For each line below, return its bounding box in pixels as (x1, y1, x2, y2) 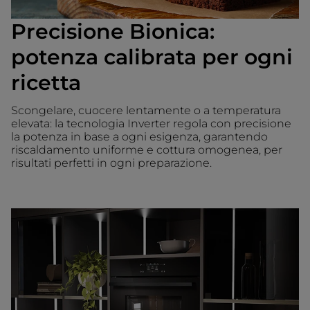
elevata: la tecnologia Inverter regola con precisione (11, 116, 291, 130)
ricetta (11, 69, 81, 95)
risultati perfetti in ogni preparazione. (11, 156, 212, 170)
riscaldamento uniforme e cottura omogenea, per (11, 143, 282, 156)
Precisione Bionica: (11, 18, 215, 44)
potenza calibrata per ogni (11, 44, 293, 70)
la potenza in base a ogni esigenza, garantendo (11, 129, 268, 143)
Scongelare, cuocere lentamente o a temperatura (11, 103, 281, 117)
